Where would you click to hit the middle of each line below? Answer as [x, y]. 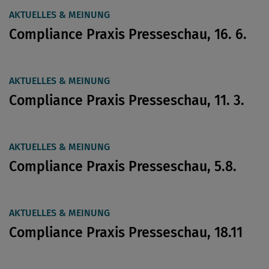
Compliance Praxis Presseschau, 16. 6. [128, 34]
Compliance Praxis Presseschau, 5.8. [123, 166]
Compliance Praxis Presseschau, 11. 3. [127, 100]
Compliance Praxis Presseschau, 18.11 [126, 232]
